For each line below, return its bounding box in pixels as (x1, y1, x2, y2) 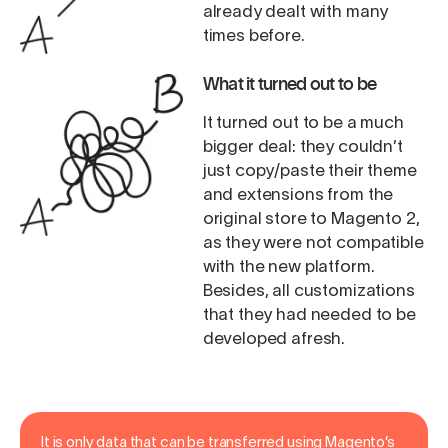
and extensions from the (202, 187, 394, 203)
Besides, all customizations (202, 283, 415, 299)
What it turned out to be (202, 71, 377, 94)
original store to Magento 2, (202, 211, 420, 227)
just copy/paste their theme (202, 163, 417, 179)
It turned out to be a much (202, 115, 404, 131)
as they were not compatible (202, 235, 424, 251)
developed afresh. (202, 331, 346, 347)
